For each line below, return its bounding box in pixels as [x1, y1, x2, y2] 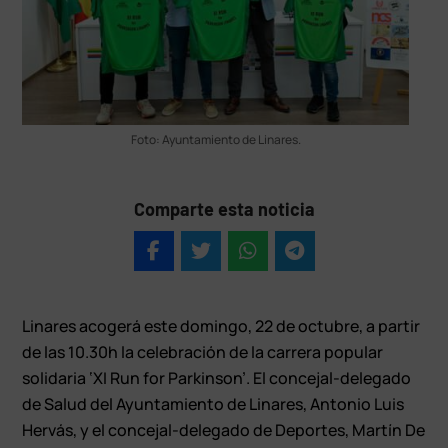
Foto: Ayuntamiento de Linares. [130, 130, 301, 148]
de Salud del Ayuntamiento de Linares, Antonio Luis [22, 392, 405, 415]
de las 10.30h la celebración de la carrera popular [22, 340, 384, 363]
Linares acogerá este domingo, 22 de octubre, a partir [22, 314, 421, 337]
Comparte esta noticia [133, 197, 315, 220]
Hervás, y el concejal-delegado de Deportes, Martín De [22, 418, 426, 441]
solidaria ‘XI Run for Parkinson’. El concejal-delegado [22, 366, 412, 389]
